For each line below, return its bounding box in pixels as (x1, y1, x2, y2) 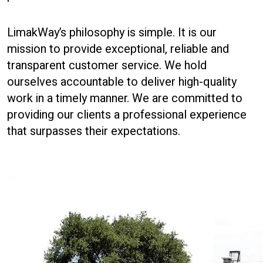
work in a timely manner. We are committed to (7, 90, 242, 107)
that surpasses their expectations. (7, 123, 180, 140)
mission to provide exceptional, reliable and (7, 41, 229, 58)
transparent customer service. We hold (7, 57, 207, 74)
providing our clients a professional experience (7, 106, 247, 123)
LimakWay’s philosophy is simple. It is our (7, 24, 217, 41)
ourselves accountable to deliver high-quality (7, 73, 237, 90)
